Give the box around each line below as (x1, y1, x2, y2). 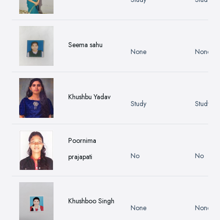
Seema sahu (68, 40, 103, 50)
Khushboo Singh (68, 196, 114, 206)
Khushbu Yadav (68, 92, 110, 102)
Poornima (68, 136, 96, 146)
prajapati (68, 152, 92, 162)
